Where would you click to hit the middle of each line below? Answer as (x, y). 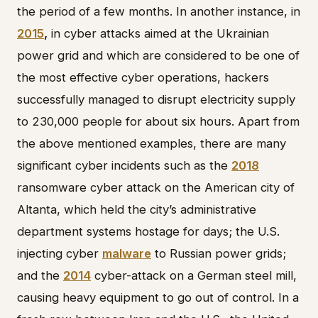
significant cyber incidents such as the (124, 165)
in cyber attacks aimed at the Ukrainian (158, 33)
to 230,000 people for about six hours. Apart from (158, 121)
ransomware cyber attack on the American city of (156, 187)
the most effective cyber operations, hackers (143, 77)
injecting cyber (60, 253)
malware (127, 253)
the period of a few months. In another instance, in (159, 11)
